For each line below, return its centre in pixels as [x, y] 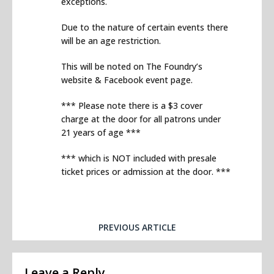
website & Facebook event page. [127, 80]
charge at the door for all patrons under [141, 119]
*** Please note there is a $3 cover [132, 106]
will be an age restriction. [111, 41]
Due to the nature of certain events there [145, 28]
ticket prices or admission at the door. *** [146, 172]
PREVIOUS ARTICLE [137, 228]
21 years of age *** [101, 133]
